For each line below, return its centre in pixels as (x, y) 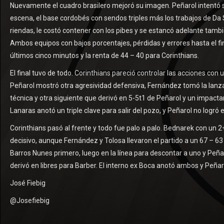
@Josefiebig (30, 200)
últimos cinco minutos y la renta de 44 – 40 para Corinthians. (104, 55)
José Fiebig (28, 183)
